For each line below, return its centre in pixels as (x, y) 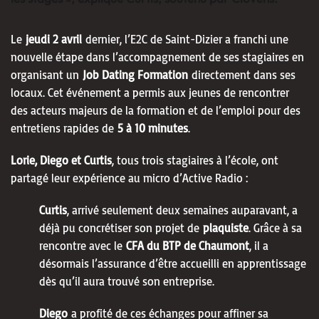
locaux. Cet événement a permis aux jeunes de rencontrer (150, 92)
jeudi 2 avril (54, 39)
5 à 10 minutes (153, 128)
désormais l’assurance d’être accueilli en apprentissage (173, 263)
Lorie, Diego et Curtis (61, 160)
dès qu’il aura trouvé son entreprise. (127, 281)
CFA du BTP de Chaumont (188, 245)
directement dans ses (244, 74)
